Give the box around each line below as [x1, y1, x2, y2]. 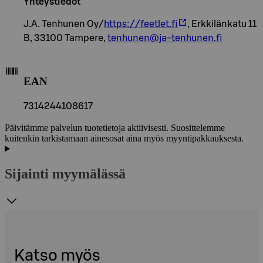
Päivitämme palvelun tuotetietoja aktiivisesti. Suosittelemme [5, 122, 225, 133]
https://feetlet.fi [104, 19, 178, 29]
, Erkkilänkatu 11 [187, 19, 257, 29]
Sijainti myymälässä [5, 166, 126, 181]
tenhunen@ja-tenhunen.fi [107, 33, 222, 43]
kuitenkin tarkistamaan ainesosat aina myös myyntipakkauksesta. [5, 133, 244, 143]
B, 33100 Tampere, [23, 33, 107, 43]
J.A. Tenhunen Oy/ [23, 19, 104, 29]
